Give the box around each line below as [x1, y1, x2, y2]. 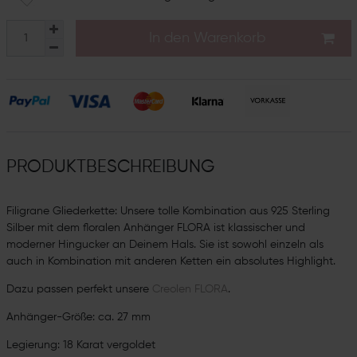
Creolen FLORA [151, 283, 228, 295]
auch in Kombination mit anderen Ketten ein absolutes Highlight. [6, 255, 339, 267]
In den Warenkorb [148, 30, 265, 45]
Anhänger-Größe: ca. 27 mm [6, 311, 151, 323]
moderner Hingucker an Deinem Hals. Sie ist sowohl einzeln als [6, 238, 324, 250]
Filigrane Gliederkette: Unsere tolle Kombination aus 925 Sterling [6, 205, 330, 217]
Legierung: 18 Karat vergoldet [6, 339, 159, 351]
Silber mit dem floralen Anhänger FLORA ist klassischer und [6, 222, 305, 233]
